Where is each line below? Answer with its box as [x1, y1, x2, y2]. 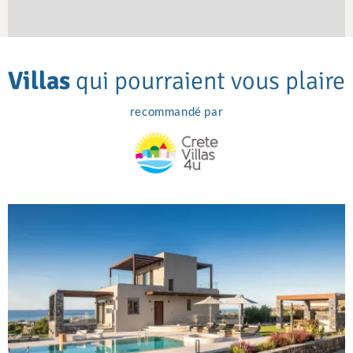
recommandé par [129, 104, 224, 119]
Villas [8, 65, 70, 97]
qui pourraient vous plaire [70, 65, 345, 97]
